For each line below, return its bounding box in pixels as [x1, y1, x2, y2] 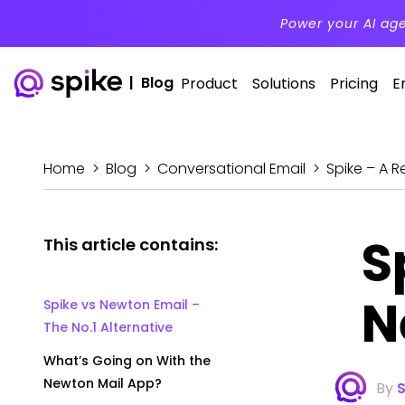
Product [181, 72, 238, 94]
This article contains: [43, 233, 218, 256]
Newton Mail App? [43, 374, 162, 392]
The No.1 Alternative [43, 318, 173, 336]
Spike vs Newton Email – [43, 296, 200, 314]
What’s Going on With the [43, 352, 211, 370]
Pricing [330, 72, 378, 94]
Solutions [252, 72, 316, 94]
